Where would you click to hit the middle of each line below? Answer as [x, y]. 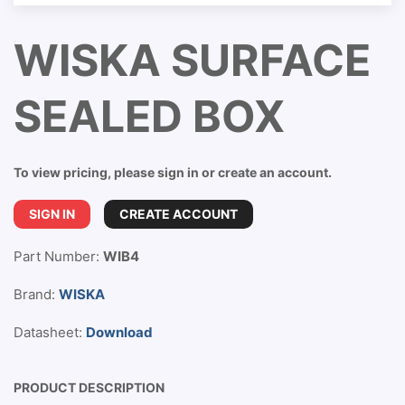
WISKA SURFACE [192, 60]
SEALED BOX [149, 116]
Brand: [36, 294]
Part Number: [58, 256]
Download [119, 332]
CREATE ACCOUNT [179, 214]
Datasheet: [50, 332]
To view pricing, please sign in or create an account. [173, 172]
